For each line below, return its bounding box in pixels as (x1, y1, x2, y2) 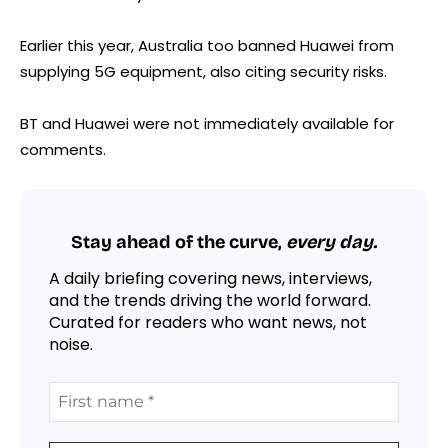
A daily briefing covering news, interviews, (49, 266, 372, 290)
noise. (49, 332, 93, 356)
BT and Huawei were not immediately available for (20, 112, 394, 134)
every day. (286, 231, 377, 254)
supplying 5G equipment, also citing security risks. (20, 60, 387, 82)
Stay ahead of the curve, (71, 231, 286, 254)
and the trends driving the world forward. (49, 288, 371, 312)
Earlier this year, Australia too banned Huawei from (20, 34, 394, 56)
